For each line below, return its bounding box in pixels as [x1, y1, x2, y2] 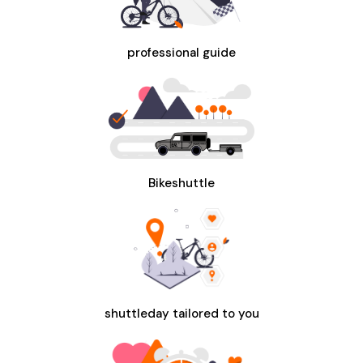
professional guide [127, 44, 236, 61]
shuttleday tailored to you [104, 305, 259, 322]
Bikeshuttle [148, 174, 215, 191]
